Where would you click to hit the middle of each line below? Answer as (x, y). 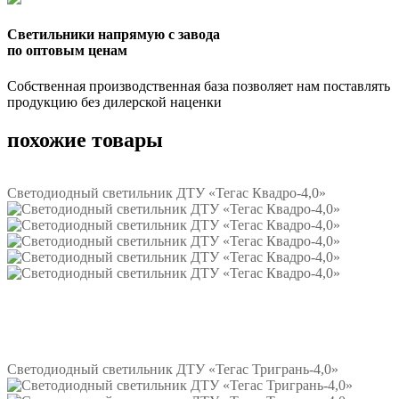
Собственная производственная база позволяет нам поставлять (199, 85)
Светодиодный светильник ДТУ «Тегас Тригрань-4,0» (173, 370)
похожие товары (85, 139)
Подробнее (67, 338)
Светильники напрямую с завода (114, 35)
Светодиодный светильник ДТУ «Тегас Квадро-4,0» (167, 193)
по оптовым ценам (67, 51)
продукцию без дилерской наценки (114, 102)
